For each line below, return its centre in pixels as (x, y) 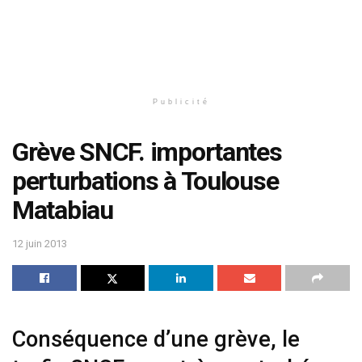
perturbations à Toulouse (145, 181)
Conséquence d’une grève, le (156, 340)
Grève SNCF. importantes (147, 152)
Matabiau (63, 210)
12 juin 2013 (40, 243)
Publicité (181, 102)
